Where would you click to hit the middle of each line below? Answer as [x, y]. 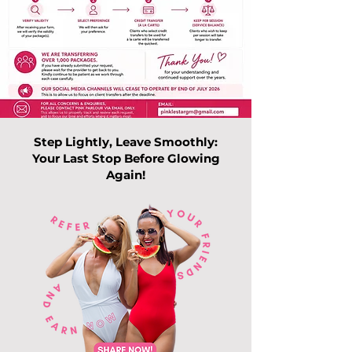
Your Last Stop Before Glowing [126, 158]
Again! [126, 175]
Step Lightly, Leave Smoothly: [126, 142]
